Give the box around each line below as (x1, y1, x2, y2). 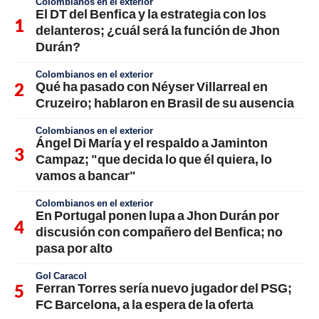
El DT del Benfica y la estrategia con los (36, 5, 266, 21)
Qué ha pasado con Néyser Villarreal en (36, 78, 268, 94)
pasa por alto (36, 239, 113, 256)
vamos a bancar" (36, 167, 136, 183)
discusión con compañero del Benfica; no (36, 223, 283, 239)
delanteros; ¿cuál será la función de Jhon (36, 21, 280, 38)
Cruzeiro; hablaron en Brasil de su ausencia (36, 94, 294, 110)
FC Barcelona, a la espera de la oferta (36, 296, 253, 312)
